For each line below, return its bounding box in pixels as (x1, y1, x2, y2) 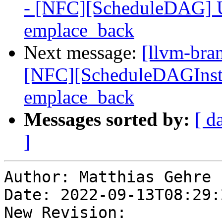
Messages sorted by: (24, 109, 190, 130)
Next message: (24, 42, 142, 63)
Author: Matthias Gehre (4, 168, 211, 186)
